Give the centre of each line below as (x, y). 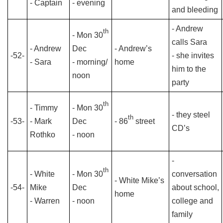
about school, (195, 187)
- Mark (41, 121)
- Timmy (44, 108)
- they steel (191, 115)
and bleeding (195, 10)
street (144, 121)
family (182, 214)
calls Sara (189, 42)
